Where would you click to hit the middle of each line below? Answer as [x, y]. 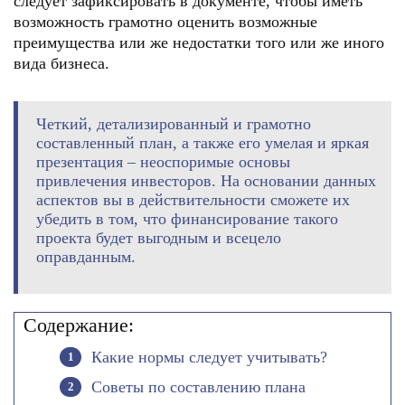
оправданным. [86, 257]
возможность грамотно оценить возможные [165, 22]
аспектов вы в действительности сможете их [193, 200]
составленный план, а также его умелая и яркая [202, 143]
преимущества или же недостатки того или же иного [199, 42]
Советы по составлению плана [198, 387]
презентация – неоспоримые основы [163, 162]
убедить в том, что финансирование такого [187, 219]
